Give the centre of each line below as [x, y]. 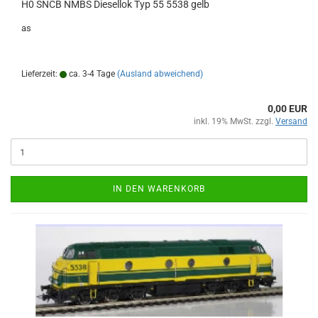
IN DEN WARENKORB [159, 189]
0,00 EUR [287, 109]
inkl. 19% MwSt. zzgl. [235, 121]
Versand [291, 121]
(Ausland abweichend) [160, 74]
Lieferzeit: [40, 74]
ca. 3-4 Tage [91, 74]
